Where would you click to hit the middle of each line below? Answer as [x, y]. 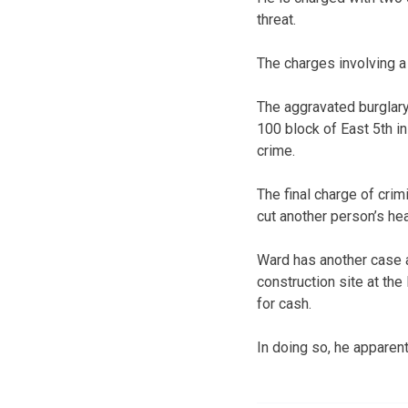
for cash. [284, 303]
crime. [276, 150]
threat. [276, 19]
